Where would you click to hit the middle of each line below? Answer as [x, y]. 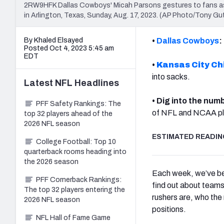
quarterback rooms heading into [75, 151]
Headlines [96, 83]
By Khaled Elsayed [53, 40]
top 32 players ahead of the [68, 113]
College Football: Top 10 [76, 141]
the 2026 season [51, 161]
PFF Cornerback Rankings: [79, 179]
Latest [39, 83]
